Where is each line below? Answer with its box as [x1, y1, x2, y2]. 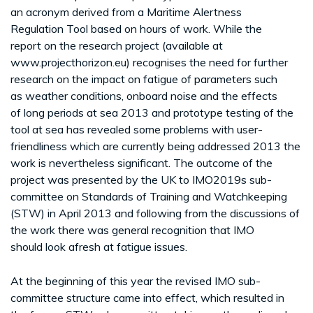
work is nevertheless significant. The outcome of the [10, 155, 272, 170]
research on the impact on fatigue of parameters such [10, 71, 277, 86]
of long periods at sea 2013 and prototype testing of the [10, 105, 293, 119]
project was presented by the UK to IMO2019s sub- [10, 172, 272, 187]
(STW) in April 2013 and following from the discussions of [10, 205, 300, 220]
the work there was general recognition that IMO [10, 222, 254, 237]
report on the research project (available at [10, 38, 223, 52]
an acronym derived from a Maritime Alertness [10, 4, 242, 19]
